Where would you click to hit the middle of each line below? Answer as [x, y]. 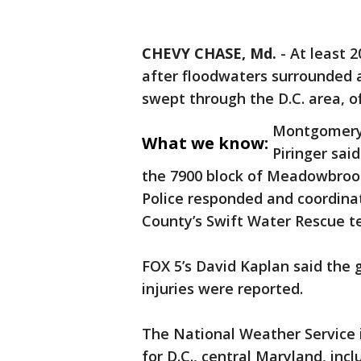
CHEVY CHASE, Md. [209, 53]
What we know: [205, 143]
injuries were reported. [222, 288]
